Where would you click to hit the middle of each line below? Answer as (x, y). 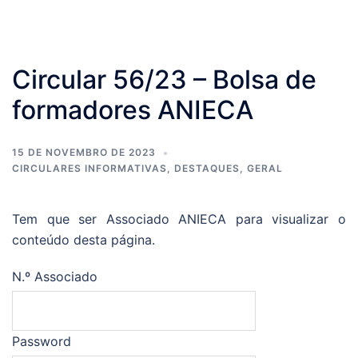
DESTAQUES (207, 169)
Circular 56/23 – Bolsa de (164, 80)
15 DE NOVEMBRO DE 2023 (84, 153)
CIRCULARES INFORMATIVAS (89, 169)
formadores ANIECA (133, 110)
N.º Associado (55, 277)
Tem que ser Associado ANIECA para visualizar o (179, 219)
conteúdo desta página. (84, 240)
